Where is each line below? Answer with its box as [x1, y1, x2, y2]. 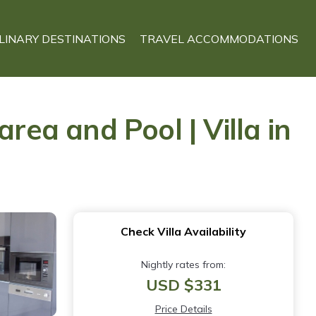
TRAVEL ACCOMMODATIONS [140, 31, 298, 46]
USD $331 [145, 275, 221, 295]
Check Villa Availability [121, 224, 246, 238]
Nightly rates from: [141, 258, 226, 271]
